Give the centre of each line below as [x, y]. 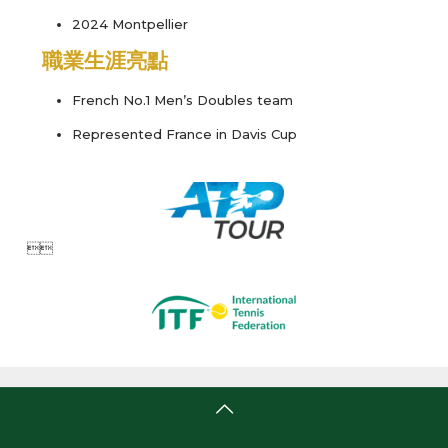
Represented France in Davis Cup [184, 134]
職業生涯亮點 [104, 61]
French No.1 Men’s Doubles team [182, 100]
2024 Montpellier [129, 24]
